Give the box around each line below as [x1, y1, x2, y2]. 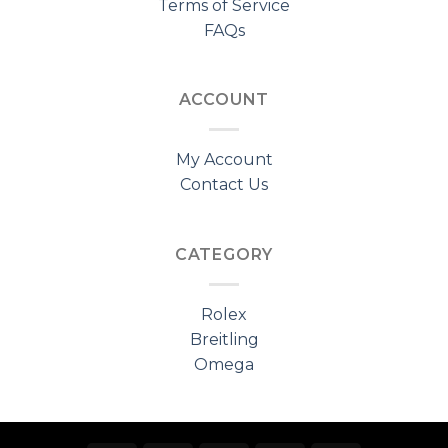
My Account [175, 150, 273, 170]
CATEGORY [174, 245, 274, 265]
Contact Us [180, 175, 268, 195]
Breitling [189, 330, 259, 350]
